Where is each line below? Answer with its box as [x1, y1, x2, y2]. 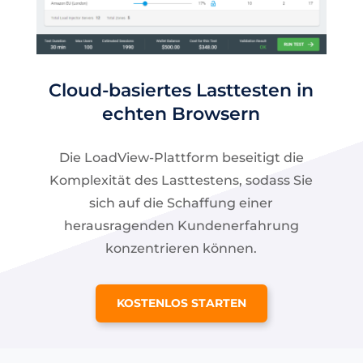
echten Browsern [102, 103, 261, 126]
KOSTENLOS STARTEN [116, 296, 246, 311]
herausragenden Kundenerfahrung [63, 218, 299, 234]
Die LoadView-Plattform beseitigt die [58, 150, 304, 166]
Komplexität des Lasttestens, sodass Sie [49, 173, 314, 189]
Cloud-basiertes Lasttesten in [49, 79, 314, 102]
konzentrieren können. [105, 241, 258, 257]
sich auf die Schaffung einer [89, 195, 274, 211]
